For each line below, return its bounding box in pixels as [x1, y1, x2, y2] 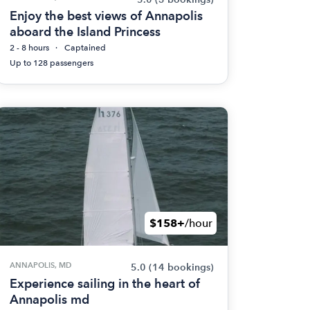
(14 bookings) [148, 262, 214, 273]
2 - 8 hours [9, 43, 49, 53]
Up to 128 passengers [9, 58, 93, 68]
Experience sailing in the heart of [9, 276, 200, 291]
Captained [64, 43, 106, 53]
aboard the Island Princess [9, 24, 161, 39]
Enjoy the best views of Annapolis [9, 8, 203, 23]
